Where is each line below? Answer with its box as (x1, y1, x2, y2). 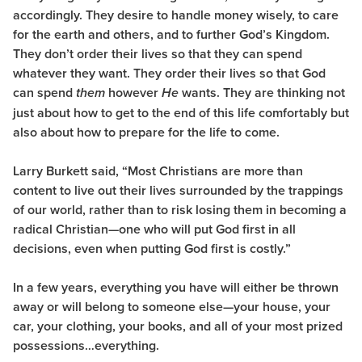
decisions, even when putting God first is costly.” (13, 238, 291, 258)
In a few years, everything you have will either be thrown (13, 277, 339, 297)
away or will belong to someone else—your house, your (13, 297, 330, 316)
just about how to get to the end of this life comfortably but (13, 103, 349, 122)
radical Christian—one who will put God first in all (13, 219, 296, 238)
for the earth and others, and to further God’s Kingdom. (13, 24, 330, 44)
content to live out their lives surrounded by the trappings (13, 180, 343, 200)
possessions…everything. (13, 335, 162, 355)
